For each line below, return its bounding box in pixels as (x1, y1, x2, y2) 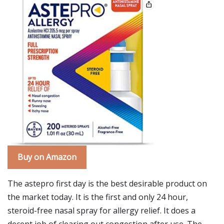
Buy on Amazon (17, 151, 76, 162)
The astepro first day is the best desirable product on (7, 178, 207, 189)
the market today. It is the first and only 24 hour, (7, 191, 188, 202)
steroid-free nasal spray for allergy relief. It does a (7, 205, 195, 216)
